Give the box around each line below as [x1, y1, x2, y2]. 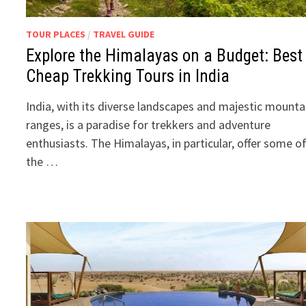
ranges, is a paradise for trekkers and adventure [26, 117, 271, 133]
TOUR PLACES [26, 28, 86, 41]
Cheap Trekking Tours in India [26, 66, 230, 87]
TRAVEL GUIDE [93, 28, 155, 41]
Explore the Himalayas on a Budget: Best [26, 46, 303, 66]
